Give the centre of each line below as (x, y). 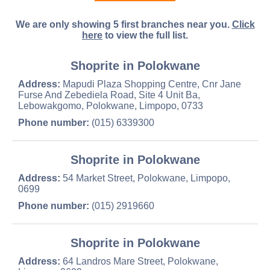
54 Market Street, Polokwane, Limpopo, (145, 178)
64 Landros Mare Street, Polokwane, (139, 261)
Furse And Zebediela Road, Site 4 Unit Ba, (109, 95)
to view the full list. (145, 35)
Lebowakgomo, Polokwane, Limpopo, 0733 (111, 106)
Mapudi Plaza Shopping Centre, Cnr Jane (151, 84)
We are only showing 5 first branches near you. (124, 24)
